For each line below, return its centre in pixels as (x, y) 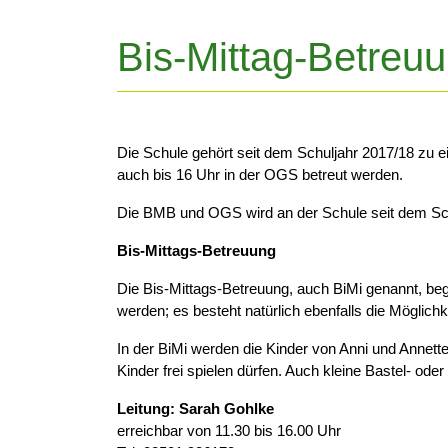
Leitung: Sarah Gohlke (195, 408)
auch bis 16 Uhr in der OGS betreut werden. (260, 174)
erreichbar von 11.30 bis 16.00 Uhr (229, 430)
